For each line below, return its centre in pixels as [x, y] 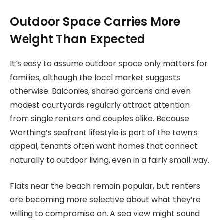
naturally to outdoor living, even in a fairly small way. [110, 160]
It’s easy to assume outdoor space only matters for [109, 64]
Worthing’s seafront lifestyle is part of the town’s [104, 133]
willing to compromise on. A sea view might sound [105, 213]
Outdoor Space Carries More [95, 22]
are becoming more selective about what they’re [105, 199]
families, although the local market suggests [95, 78]
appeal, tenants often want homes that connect [104, 146]
